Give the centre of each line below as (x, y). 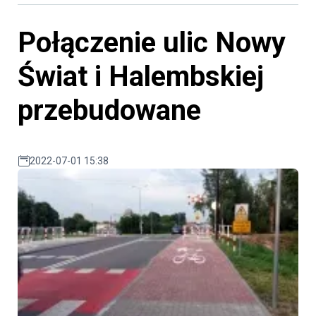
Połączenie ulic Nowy (152, 43)
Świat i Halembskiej (141, 77)
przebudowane (109, 111)
